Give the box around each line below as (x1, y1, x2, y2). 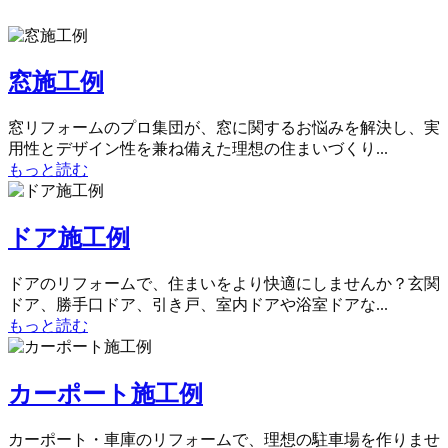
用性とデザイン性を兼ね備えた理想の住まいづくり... (8, 140, 388, 158)
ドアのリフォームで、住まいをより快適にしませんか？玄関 (8, 275, 440, 293)
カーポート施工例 (8, 381, 203, 408)
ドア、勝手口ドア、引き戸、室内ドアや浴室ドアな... (8, 296, 388, 314)
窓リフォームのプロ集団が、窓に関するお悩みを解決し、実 (8, 119, 440, 137)
